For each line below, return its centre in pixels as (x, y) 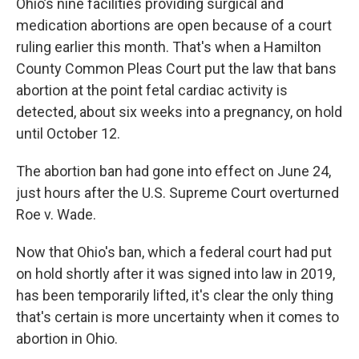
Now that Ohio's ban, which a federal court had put (174, 252)
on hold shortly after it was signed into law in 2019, (175, 274)
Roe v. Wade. (56, 215)
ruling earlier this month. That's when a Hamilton (169, 47)
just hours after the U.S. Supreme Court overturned (177, 193)
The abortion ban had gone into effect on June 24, (173, 171)
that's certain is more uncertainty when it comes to (177, 317)
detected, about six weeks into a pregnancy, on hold (179, 112)
